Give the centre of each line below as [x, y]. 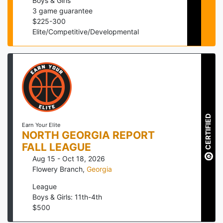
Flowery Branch [57, 169]
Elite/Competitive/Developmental [86, 32]
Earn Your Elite [41, 125]
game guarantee [65, 11]
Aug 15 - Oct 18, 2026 [69, 159]
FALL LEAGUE [56, 147]
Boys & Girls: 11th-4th [67, 197]
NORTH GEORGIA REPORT [88, 135]
